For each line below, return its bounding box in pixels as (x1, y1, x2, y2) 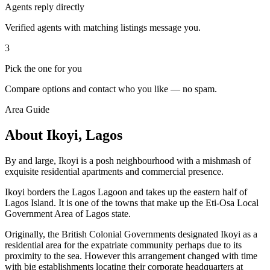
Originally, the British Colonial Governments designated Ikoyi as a (5, 229, 257, 240)
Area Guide (5, 104, 49, 115)
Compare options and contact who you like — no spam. (5, 84, 217, 95)
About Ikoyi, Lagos (5, 127, 122, 143)
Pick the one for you (5, 63, 82, 74)
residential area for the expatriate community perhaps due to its (5, 240, 242, 251)
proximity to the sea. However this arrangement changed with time (5, 251, 257, 262)
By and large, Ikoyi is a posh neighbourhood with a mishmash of (5, 155, 251, 166)
